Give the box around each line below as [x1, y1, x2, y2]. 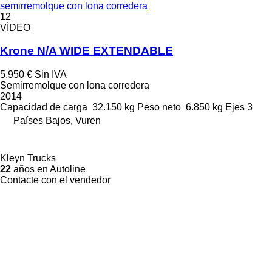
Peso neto [137, 102, 181, 112]
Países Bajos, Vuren [13, 115, 101, 126]
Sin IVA [35, 69, 67, 80]
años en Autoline [11, 164, 86, 174]
